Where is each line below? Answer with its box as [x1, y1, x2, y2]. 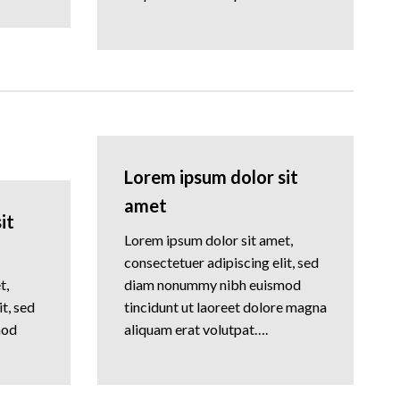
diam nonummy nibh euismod [123, 275, 301, 293]
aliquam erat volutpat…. [123, 320, 268, 337]
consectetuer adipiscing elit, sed [123, 253, 319, 271]
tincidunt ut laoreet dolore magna [123, 297, 327, 315]
